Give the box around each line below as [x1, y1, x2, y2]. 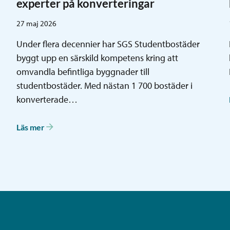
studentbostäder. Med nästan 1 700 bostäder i [16, 80, 193, 92]
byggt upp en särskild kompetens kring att [16, 52, 178, 64]
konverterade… [16, 93, 78, 106]
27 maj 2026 [16, 18, 56, 29]
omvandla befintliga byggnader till [16, 66, 149, 78]
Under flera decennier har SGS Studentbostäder [16, 38, 200, 50]
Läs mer [16, 122, 45, 132]
